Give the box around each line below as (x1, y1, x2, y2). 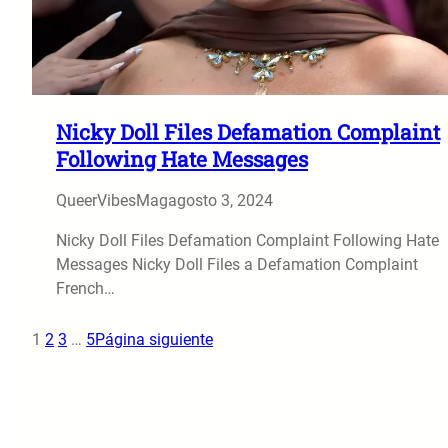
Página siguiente (95, 329, 213, 349)
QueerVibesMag (56, 190, 168, 210)
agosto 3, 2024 (168, 190, 273, 210)
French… (56, 278, 115, 298)
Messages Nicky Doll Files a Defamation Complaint (56, 254, 418, 274)
